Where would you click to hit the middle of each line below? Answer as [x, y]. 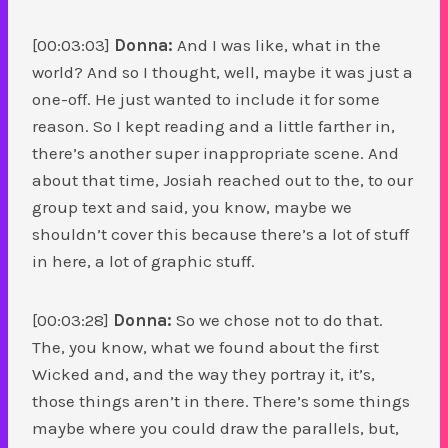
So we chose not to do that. [277, 319]
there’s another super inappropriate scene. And [215, 152]
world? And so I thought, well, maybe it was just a [222, 71]
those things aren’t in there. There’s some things [221, 400]
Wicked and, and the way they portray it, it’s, [203, 373]
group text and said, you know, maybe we [192, 206]
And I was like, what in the [277, 44]
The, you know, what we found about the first [205, 346]
